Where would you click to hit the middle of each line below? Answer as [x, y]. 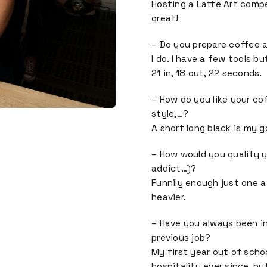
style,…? [170, 114]
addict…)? [174, 168]
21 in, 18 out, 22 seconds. [207, 73]
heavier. [169, 197]
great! [165, 18]
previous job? [181, 237]
